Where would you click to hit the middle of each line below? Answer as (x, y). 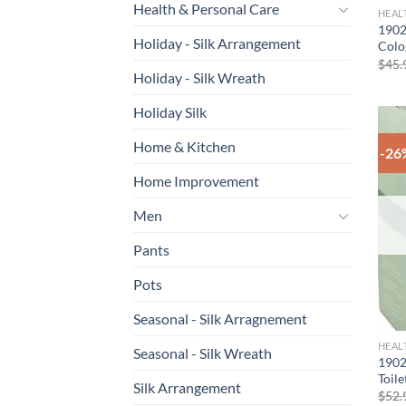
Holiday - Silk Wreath (199, 78)
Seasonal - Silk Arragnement (220, 319)
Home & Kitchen (184, 147)
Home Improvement (196, 181)
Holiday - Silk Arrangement (217, 43)
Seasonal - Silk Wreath (203, 353)
